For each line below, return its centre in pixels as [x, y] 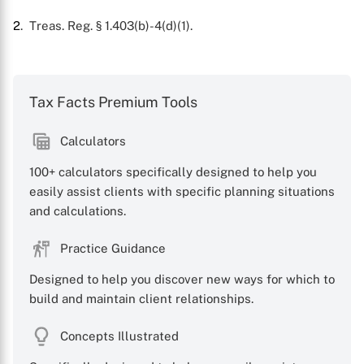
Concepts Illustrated [119, 336]
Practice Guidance [113, 248]
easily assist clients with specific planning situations [182, 191]
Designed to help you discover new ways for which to [182, 279]
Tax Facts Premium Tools [113, 102]
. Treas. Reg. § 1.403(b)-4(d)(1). [106, 26]
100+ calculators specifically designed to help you [173, 172]
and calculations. [78, 211]
